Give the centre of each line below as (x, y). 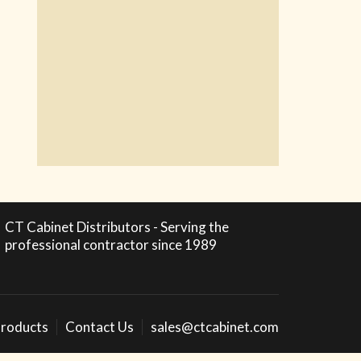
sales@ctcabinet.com (215, 327)
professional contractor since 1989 (111, 245)
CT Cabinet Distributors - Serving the (117, 227)
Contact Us (100, 327)
